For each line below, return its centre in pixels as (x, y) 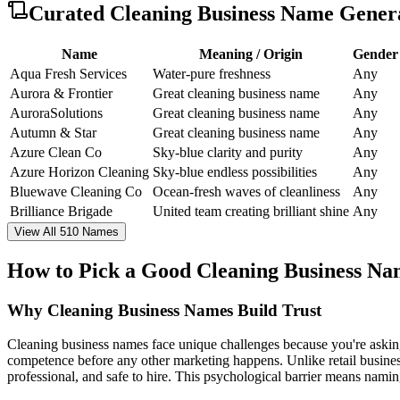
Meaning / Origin (251, 54)
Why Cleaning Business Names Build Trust (164, 310)
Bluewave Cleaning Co (76, 191)
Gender (375, 54)
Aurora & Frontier (61, 93)
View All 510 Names (67, 231)
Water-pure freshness (212, 73)
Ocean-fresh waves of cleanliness (246, 191)
